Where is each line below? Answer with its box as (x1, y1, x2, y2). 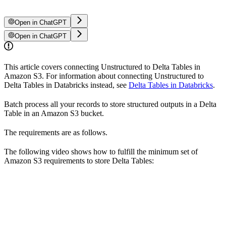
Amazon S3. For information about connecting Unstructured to (4, 72, 204, 80)
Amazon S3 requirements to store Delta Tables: (4, 156, 154, 165)
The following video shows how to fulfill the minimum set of (4, 147, 198, 156)
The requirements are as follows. (4, 128, 107, 137)
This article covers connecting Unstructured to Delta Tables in (4, 63, 200, 71)
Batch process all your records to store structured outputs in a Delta (4, 100, 216, 108)
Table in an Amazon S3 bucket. (4, 109, 104, 118)
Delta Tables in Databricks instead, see (4, 81, 129, 89)
